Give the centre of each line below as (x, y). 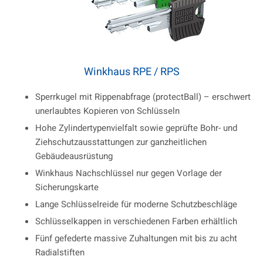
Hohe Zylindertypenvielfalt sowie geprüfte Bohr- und (136, 128)
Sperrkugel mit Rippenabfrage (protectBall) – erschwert (143, 97)
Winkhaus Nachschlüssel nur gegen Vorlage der (129, 173)
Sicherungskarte (67, 188)
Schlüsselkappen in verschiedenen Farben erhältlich (136, 222)
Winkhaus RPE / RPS (131, 72)
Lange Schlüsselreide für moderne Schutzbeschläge (136, 205)
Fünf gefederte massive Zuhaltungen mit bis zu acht (136, 239)
